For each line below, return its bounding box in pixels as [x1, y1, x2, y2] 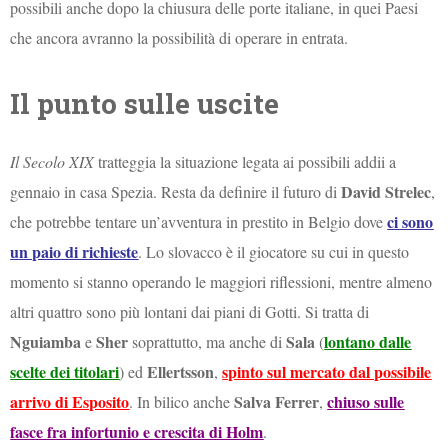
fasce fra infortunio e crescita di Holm [10, 420, 264, 444]
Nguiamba [10, 330, 82, 354]
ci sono [387, 210, 434, 234]
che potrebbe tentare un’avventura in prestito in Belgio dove [10, 211, 388, 233]
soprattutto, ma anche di [128, 331, 287, 353]
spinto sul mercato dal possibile [222, 360, 432, 384]
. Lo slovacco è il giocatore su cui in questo [138, 241, 410, 263]
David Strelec [341, 180, 432, 204]
